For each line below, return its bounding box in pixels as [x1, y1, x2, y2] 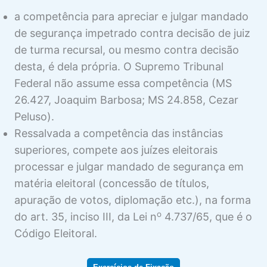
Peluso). [14, 110, 54, 123]
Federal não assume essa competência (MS [14, 77, 232, 90]
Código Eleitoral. [14, 227, 97, 240]
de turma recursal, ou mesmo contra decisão [14, 44, 239, 57]
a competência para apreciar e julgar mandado [14, 10, 249, 23]
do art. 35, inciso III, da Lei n [14, 210, 157, 223]
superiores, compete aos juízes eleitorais [14, 144, 218, 157]
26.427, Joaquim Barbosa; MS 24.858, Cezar [14, 94, 238, 107]
